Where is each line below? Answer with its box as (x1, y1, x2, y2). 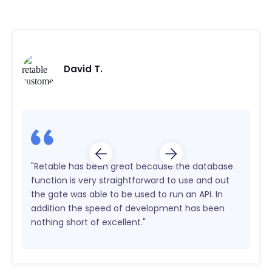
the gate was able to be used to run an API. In (31, 188, 223, 201)
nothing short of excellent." (31, 216, 146, 229)
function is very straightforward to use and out (31, 174, 229, 187)
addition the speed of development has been (31, 202, 225, 215)
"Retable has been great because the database (31, 160, 233, 173)
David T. (64, 63, 103, 76)
